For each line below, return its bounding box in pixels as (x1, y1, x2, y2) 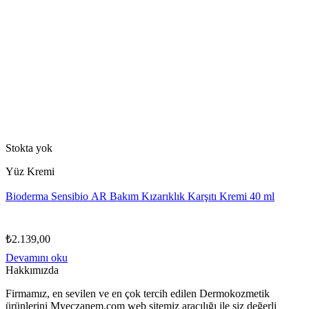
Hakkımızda (6, 264, 59, 277)
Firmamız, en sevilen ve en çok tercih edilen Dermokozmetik (6, 288, 270, 300)
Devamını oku (6, 252, 68, 264)
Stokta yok (6, 142, 52, 154)
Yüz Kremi (6, 166, 54, 178)
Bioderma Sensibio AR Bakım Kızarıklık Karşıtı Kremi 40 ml (6, 190, 275, 203)
